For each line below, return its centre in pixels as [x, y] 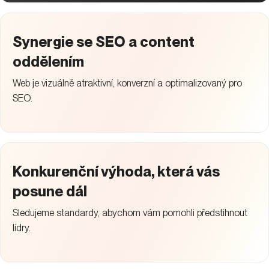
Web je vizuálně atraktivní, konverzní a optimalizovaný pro [127, 83]
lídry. [22, 228]
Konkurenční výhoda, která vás [116, 171]
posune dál [50, 191]
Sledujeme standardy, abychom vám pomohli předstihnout [130, 213]
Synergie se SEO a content [104, 41]
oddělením [48, 61]
